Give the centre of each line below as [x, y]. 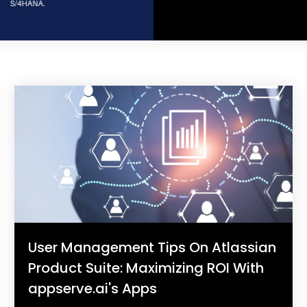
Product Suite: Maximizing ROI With [146, 268]
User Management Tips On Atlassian [152, 247]
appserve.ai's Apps [93, 288]
